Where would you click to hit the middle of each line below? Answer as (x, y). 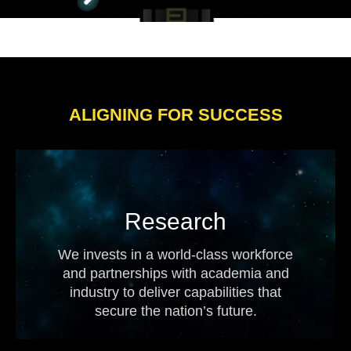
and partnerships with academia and (175, 274)
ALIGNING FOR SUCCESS (175, 115)
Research (175, 222)
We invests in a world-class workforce (175, 255)
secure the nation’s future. (175, 311)
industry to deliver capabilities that (175, 293)
